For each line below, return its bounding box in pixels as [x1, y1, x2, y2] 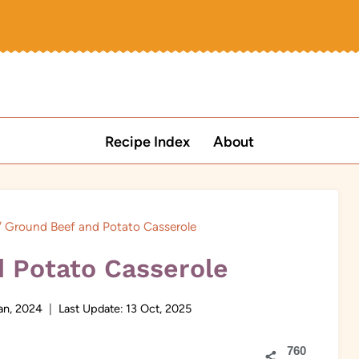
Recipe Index [105, 132, 191, 151]
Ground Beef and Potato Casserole [4, 218, 196, 234]
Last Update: [58, 301, 124, 317]
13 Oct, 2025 [126, 301, 192, 317]
